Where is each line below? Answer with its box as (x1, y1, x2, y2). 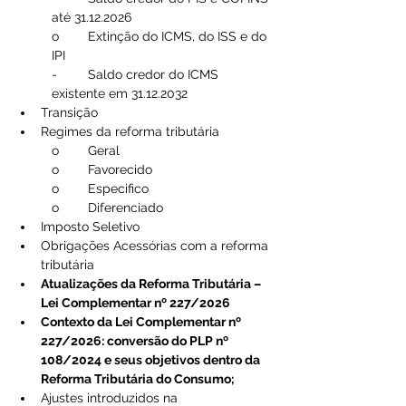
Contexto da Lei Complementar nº (41, 314, 244, 329)
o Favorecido (88, 161, 152, 177)
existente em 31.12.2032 (52, 85, 188, 101)
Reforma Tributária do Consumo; (41, 371, 235, 386)
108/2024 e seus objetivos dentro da (41, 352, 263, 367)
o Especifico (88, 180, 149, 196)
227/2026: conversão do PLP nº (41, 333, 231, 348)
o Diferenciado (88, 199, 163, 215)
